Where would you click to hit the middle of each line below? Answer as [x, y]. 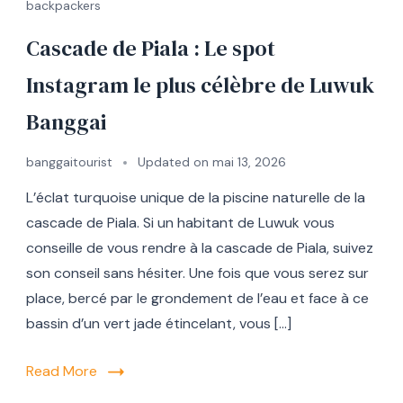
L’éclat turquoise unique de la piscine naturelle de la [196, 197]
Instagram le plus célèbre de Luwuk [200, 85]
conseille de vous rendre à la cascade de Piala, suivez [200, 247]
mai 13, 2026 [249, 161]
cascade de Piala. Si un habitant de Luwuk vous [180, 222]
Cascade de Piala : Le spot [151, 48]
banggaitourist [69, 161]
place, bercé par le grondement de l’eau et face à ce [197, 298]
